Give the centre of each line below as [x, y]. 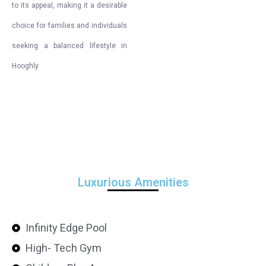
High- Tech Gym [63, 248]
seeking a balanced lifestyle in [69, 46]
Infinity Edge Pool [66, 228]
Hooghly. [26, 66]
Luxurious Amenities [133, 182]
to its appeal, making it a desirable [69, 5]
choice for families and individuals [69, 26]
